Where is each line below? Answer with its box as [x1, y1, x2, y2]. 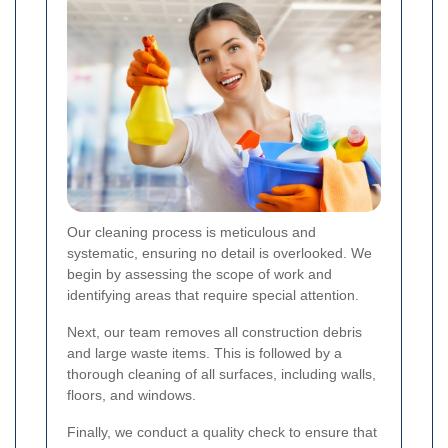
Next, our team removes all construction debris [67, 324, 362, 341]
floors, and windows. [67, 387, 196, 404]
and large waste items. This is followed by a [67, 345, 342, 362]
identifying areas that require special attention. [67, 287, 359, 304]
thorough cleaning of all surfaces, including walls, [67, 366, 376, 383]
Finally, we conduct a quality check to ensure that [67, 424, 377, 441]
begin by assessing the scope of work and [67, 266, 332, 283]
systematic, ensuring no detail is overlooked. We [67, 245, 372, 262]
